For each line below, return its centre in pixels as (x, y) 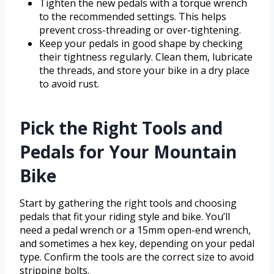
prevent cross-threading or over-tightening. (140, 30)
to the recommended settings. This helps (133, 17)
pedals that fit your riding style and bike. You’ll (125, 217)
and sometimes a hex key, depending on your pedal (137, 244)
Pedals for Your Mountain (128, 152)
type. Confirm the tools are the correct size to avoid (137, 257)
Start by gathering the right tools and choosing (128, 203)
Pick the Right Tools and (121, 128)
